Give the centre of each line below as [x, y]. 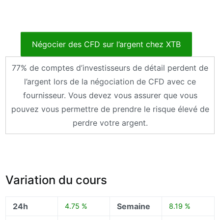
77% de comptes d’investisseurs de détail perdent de [110, 68]
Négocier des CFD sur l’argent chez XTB [106, 44]
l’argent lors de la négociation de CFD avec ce [110, 82]
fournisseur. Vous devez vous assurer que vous [110, 96]
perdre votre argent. [110, 123]
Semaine [134, 206]
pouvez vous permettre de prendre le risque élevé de [110, 109]
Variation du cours [56, 180]
